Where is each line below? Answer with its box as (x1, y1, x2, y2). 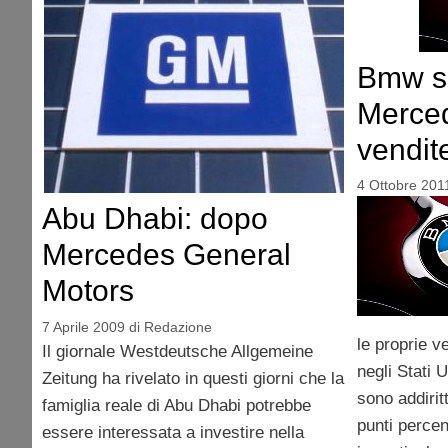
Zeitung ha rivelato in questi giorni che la (42, 368, 344, 388)
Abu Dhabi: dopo (42, 202, 268, 236)
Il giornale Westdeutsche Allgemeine (42, 341, 313, 361)
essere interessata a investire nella (42, 422, 304, 442)
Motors (42, 274, 134, 308)
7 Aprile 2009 (42, 318, 125, 335)
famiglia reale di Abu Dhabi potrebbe (42, 395, 311, 415)
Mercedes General (42, 238, 291, 272)
